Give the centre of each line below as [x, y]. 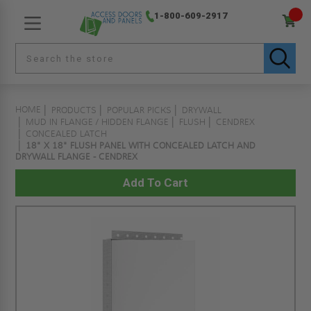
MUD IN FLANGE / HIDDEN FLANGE [98, 122]
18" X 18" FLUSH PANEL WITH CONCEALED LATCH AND [141, 146]
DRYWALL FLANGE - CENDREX [77, 157]
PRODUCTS [74, 110]
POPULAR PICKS [140, 110]
